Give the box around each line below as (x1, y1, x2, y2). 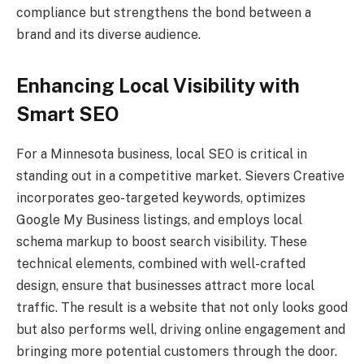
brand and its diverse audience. (16, 27, 201, 43)
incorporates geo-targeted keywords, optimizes (16, 190, 305, 206)
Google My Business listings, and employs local (16, 212, 302, 228)
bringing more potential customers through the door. (16, 344, 337, 360)
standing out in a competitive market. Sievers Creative (16, 168, 344, 184)
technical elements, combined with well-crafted (16, 256, 305, 272)
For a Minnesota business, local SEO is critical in (16, 146, 307, 162)
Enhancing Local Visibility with (16, 74, 300, 97)
